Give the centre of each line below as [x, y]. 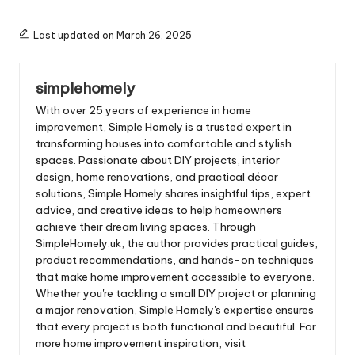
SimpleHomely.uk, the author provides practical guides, [177, 244]
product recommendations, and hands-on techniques [175, 260]
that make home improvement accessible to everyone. [175, 277]
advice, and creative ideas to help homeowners [159, 210]
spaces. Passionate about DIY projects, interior [158, 160]
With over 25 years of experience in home [143, 111]
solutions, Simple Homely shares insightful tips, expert [173, 194]
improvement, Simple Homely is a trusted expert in [164, 127]
